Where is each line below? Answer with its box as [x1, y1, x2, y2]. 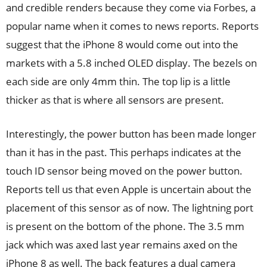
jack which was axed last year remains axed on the [6, 238, 238, 252]
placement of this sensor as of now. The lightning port [6, 201, 253, 215]
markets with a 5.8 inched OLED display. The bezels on [6, 56, 257, 70]
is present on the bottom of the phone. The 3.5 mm [6, 219, 244, 233]
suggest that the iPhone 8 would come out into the [6, 38, 238, 51]
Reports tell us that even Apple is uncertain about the [6, 182, 252, 196]
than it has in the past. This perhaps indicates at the [6, 145, 241, 159]
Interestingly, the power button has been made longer [6, 127, 256, 141]
